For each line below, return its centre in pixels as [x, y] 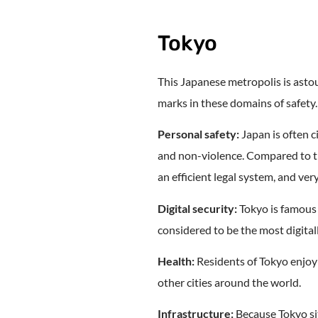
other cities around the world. [229, 282]
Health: [176, 261]
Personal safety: [198, 134]
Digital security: [197, 208]
